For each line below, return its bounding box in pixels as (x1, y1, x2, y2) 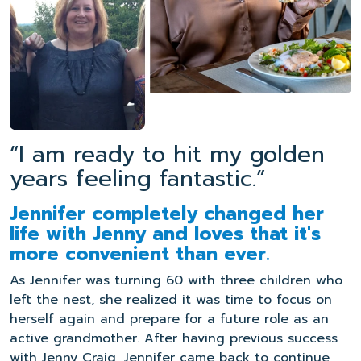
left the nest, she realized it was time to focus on (10, 290, 332, 310)
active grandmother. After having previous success (10, 329, 338, 349)
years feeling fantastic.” (10, 161, 265, 197)
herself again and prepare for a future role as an (10, 309, 329, 330)
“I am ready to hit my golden (10, 137, 325, 172)
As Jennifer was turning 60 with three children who (10, 271, 342, 291)
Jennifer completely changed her (10, 200, 324, 229)
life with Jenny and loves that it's (10, 220, 321, 249)
